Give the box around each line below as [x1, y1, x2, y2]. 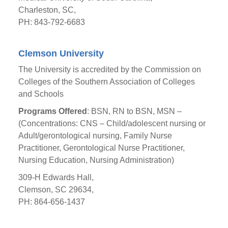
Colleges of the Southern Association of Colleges [18, 77, 195, 86]
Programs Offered [18, 107, 87, 116]
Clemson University [18, 48, 104, 59]
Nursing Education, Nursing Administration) [18, 156, 174, 164]
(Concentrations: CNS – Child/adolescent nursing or [18, 119, 206, 128]
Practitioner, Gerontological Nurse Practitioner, [18, 144, 185, 152]
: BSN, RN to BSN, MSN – [87, 107, 182, 116]
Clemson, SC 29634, [18, 185, 94, 194]
